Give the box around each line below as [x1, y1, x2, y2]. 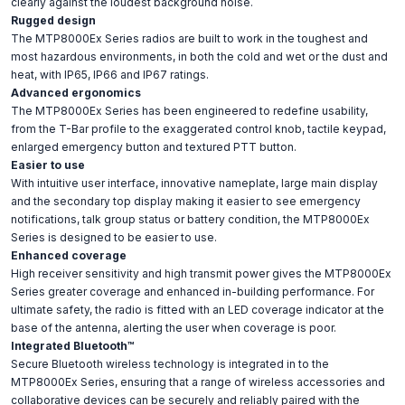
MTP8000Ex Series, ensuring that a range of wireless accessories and [11, 375, 385, 389]
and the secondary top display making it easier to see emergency [11, 194, 361, 208]
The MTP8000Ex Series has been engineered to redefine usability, [11, 104, 368, 118]
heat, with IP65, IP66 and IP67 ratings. [11, 68, 209, 81]
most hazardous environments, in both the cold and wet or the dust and [11, 50, 388, 63]
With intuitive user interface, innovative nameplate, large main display [11, 176, 378, 190]
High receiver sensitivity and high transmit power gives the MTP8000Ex [11, 267, 391, 280]
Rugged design [11, 14, 96, 27]
